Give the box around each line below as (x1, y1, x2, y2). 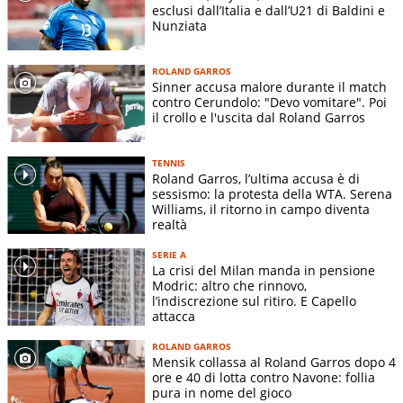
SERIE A (152, 248, 186, 262)
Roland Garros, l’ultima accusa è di (152, 170, 360, 188)
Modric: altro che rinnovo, (152, 277, 307, 295)
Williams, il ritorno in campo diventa (152, 201, 370, 219)
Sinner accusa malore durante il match (152, 78, 387, 95)
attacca (152, 308, 195, 326)
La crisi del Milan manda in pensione (152, 262, 375, 280)
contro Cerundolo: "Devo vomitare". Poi (152, 94, 387, 111)
